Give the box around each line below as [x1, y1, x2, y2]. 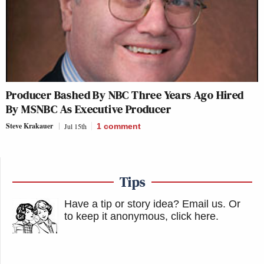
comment [104, 121, 141, 131]
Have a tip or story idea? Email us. [64, 197, 226, 210]
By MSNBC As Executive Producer [6, 100, 171, 117]
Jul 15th [64, 121, 87, 131]
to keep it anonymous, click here [64, 210, 216, 222]
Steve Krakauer [6, 120, 53, 131]
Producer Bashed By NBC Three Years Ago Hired [6, 86, 244, 103]
